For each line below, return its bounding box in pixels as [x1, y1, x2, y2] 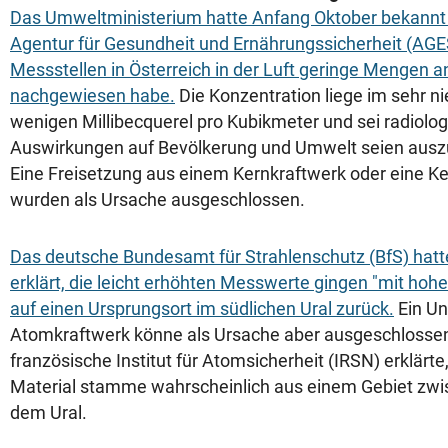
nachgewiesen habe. [10, 85, 175, 106]
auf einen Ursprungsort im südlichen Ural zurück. [10, 298, 394, 319]
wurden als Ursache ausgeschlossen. [10, 189, 305, 210]
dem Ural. [10, 402, 87, 423]
